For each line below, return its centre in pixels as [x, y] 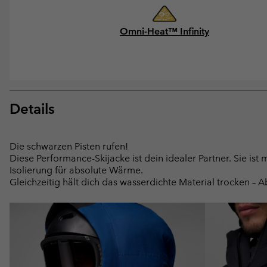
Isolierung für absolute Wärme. [76, 170]
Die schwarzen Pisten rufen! [69, 146]
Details [32, 108]
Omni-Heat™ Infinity [164, 31]
